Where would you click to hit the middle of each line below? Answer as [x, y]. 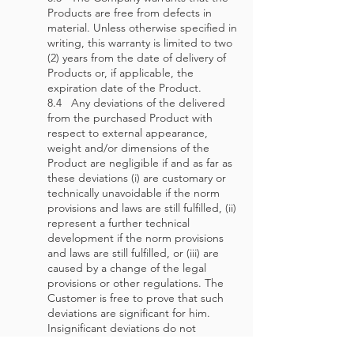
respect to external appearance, [128, 133]
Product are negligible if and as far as [140, 163]
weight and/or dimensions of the [128, 148]
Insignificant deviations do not [122, 328]
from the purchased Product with [130, 118]
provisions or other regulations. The [136, 283]
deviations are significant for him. [129, 313]
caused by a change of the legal [127, 268]
